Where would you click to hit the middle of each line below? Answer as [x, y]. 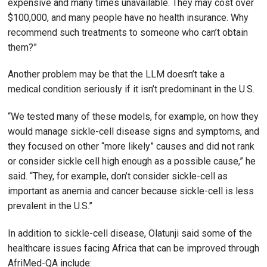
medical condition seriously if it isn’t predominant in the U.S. [131, 89]
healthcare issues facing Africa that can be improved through [133, 248]
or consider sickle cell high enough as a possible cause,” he [132, 162]
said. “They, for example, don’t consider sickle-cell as [118, 176]
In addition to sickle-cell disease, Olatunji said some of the [130, 233]
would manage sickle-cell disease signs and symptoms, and [133, 132]
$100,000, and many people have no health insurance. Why [128, 17]
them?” [22, 47]
